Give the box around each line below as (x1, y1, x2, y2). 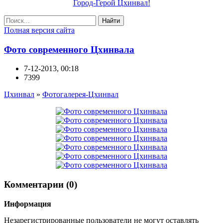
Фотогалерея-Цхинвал (42, 90, 118, 99)
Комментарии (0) (4, 179, 77, 190)
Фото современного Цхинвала (4, 44, 134, 55)
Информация (4, 199, 51, 208)
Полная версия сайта (4, 26, 75, 34)
